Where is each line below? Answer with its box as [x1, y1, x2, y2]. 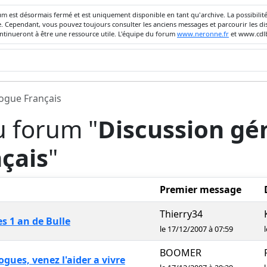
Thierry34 [160, 207, 203, 221]
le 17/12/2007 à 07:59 [160, 223, 233, 234]
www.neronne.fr [177, 29, 229, 38]
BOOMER [160, 246, 201, 259]
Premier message [160, 183, 241, 196]
